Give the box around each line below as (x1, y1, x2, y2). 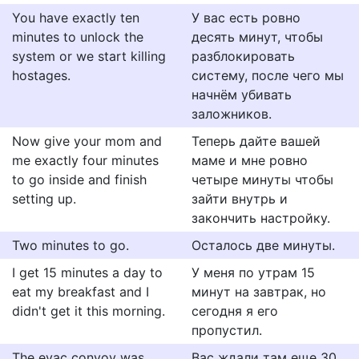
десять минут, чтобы (192, 29, 323, 45)
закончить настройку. (192, 210, 330, 226)
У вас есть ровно (192, 10, 301, 26)
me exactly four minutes (12, 152, 159, 168)
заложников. (192, 106, 272, 122)
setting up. (12, 191, 76, 207)
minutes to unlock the (12, 29, 143, 45)
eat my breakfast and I (12, 284, 149, 300)
